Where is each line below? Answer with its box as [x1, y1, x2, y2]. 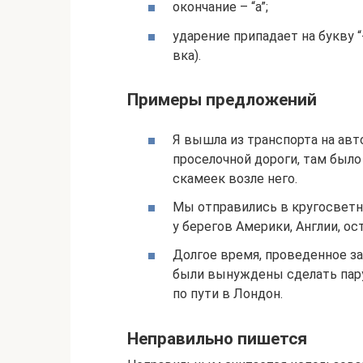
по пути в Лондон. [173, 286, 283, 302]
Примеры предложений [127, 89, 317, 109]
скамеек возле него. [173, 171, 297, 187]
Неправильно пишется [127, 328, 307, 348]
